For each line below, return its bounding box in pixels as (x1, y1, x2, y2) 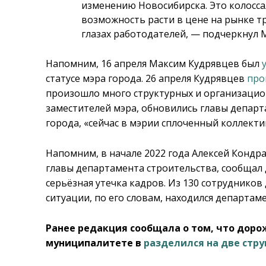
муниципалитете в (46, 236, 144, 249)
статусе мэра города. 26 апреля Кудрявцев (46, 71, 248, 85)
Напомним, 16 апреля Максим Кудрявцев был (46, 56, 262, 70)
